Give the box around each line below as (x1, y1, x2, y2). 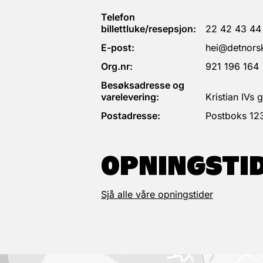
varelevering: (101, 90, 159, 103)
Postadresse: (101, 109, 160, 122)
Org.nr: (101, 60, 133, 72)
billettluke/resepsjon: (101, 22, 196, 35)
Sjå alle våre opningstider (101, 188, 213, 200)
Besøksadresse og (101, 79, 184, 91)
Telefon (101, 11, 135, 23)
